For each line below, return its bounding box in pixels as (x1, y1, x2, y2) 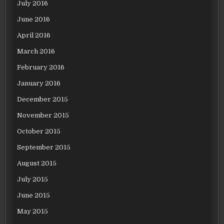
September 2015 (17, 143, 71, 151)
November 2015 (17, 111, 69, 119)
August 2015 (17, 159, 57, 167)
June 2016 (17, 15, 50, 23)
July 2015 (17, 175, 48, 183)
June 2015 (17, 191, 50, 199)
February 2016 (17, 63, 65, 71)
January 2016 (17, 79, 61, 87)
